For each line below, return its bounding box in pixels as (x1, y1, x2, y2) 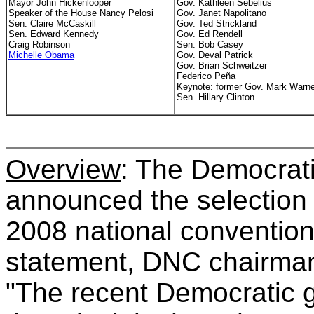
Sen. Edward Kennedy (8, 29, 99, 39)
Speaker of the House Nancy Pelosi (8, 8, 153, 18)
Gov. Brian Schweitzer (177, 60, 267, 71)
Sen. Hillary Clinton (177, 92, 254, 102)
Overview (6, 154, 121, 184)
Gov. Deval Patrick (177, 50, 253, 60)
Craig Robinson (8, 39, 70, 50)
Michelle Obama (8, 50, 74, 60)
